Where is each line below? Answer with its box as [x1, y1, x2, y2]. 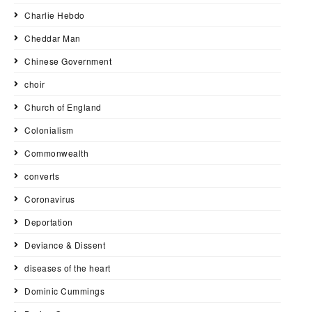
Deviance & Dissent [24, 239, 105, 251]
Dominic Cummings [24, 285, 104, 297]
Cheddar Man [24, 32, 81, 45]
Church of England [24, 101, 102, 114]
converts [24, 170, 59, 182]
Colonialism [24, 124, 74, 136]
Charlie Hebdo [24, 9, 85, 22]
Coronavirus [24, 193, 75, 205]
